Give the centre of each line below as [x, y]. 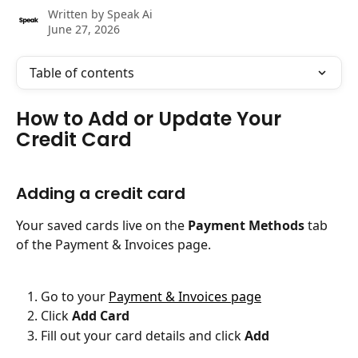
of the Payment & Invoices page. [113, 245]
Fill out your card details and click [143, 335]
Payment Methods [246, 226]
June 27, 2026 [84, 29]
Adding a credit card [101, 194]
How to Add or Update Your [151, 119]
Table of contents [82, 73]
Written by [78, 14]
